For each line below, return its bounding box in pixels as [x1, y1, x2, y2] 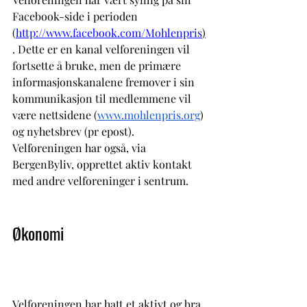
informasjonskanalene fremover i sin [12, 74, 197, 89]
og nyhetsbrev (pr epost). [12, 123, 134, 138]
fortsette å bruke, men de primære [12, 58, 184, 73]
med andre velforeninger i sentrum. [12, 173, 188, 188]
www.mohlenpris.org [97, 107, 200, 122]
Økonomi [12, 220, 64, 245]
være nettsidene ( [12, 107, 97, 122]
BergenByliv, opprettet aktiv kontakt [12, 156, 195, 171]
